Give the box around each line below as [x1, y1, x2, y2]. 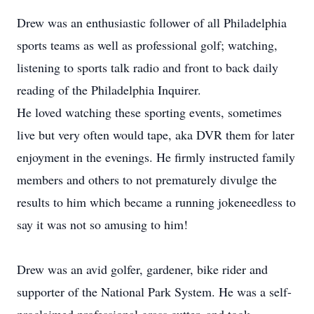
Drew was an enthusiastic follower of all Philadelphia [17, 14, 287, 31]
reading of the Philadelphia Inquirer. [17, 81, 201, 98]
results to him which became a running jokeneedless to [17, 193, 296, 210]
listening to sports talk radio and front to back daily [17, 59, 278, 76]
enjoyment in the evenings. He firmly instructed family [17, 149, 295, 165]
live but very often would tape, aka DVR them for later [17, 126, 294, 143]
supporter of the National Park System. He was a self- [17, 283, 292, 300]
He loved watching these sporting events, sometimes [17, 104, 282, 121]
